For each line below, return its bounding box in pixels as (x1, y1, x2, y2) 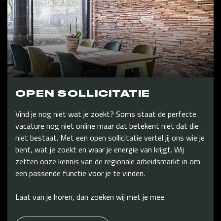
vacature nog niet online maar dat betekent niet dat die (15, 120, 199, 132)
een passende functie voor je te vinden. (15, 167, 145, 180)
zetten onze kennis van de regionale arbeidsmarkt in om (15, 155, 200, 168)
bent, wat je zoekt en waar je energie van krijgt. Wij (15, 144, 184, 156)
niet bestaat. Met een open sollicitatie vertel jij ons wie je (15, 132, 205, 144)
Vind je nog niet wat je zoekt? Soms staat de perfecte (15, 108, 196, 120)
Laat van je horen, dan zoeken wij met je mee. (15, 191, 166, 203)
